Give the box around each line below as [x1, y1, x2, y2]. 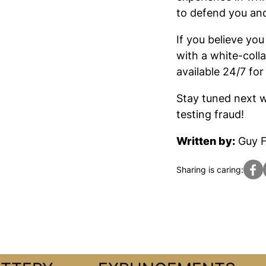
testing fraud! [176, 108, 244, 121]
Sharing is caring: [176, 164, 243, 175]
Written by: [176, 135, 235, 148]
